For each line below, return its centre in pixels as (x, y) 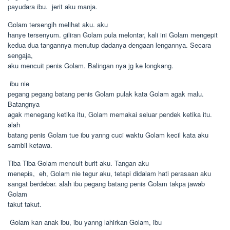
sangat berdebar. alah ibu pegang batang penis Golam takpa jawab (106, 184)
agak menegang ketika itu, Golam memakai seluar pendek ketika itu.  (111, 114)
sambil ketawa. (30, 145)
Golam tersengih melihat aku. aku (58, 24)
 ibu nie (18, 83)
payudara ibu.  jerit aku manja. (53, 6)
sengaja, (20, 55)
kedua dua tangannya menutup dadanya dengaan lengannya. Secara (109, 45)
